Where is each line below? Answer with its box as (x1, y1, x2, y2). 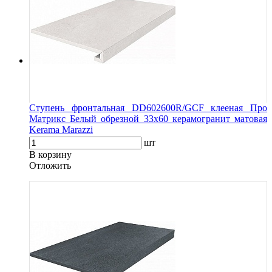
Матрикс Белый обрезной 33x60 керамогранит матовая (29, 113, 267, 124)
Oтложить (29, 160, 71, 171)
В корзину (29, 149, 72, 160)
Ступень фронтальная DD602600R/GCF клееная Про (29, 102, 267, 113)
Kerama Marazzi (29, 124, 93, 135)
